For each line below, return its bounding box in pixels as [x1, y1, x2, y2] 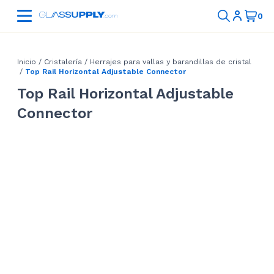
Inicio [17, 57, 36, 66]
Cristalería [44, 57, 82, 66]
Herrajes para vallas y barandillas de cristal [90, 57, 251, 66]
